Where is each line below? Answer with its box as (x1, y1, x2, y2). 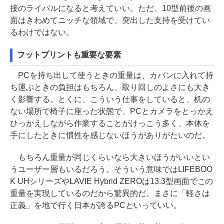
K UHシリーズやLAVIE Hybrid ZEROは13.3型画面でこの (10, 177, 213, 186)
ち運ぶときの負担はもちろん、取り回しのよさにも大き (10, 83, 210, 92)
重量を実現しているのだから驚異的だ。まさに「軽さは (10, 189, 210, 198)
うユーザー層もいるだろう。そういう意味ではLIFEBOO (10, 165, 212, 174)
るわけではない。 (10, 28, 74, 37)
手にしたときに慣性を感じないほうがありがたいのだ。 (10, 131, 210, 140)
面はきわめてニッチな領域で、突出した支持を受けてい (10, 16, 210, 25)
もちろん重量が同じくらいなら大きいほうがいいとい (10, 153, 210, 162)
